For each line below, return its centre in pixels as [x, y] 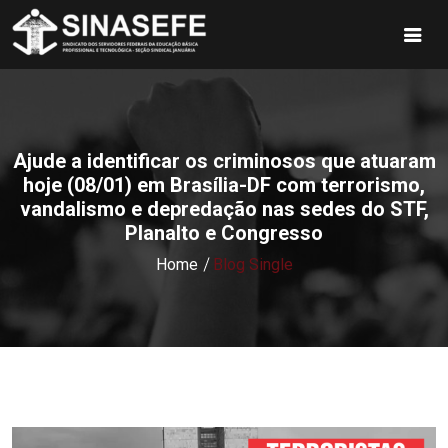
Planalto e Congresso [224, 233]
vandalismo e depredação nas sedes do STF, [224, 209]
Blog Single [252, 265]
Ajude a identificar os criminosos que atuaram [224, 161]
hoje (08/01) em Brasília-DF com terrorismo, [224, 185]
